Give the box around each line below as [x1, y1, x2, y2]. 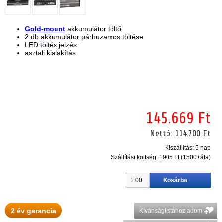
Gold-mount [25, 25, 65, 33]
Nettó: [150, 128, 175, 138]
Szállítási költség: [111, 154, 158, 161]
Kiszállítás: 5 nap [165, 144, 211, 151]
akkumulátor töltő [65, 25, 121, 33]
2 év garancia [11, 207, 56, 215]
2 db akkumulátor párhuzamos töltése [25, 33, 143, 41]
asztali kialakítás [25, 49, 76, 56]
